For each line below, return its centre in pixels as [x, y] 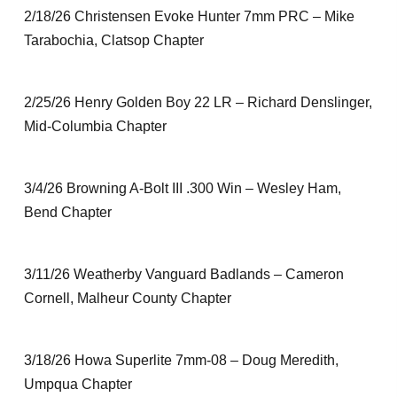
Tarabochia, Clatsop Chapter [113, 40]
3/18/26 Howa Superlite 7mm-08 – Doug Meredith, [181, 360]
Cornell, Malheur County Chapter [127, 298]
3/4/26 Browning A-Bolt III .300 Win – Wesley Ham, [182, 188]
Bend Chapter [67, 212]
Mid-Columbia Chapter [95, 126]
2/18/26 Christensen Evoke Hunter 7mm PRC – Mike [189, 16]
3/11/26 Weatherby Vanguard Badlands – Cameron [183, 274]
